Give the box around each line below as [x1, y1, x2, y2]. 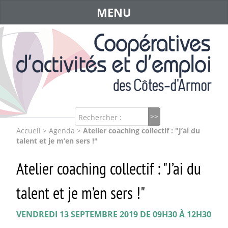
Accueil [16, 126, 41, 135]
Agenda [49, 126, 75, 135]
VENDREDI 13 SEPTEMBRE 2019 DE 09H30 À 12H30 [16, 209, 211, 220]
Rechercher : [78, 112, 122, 122]
